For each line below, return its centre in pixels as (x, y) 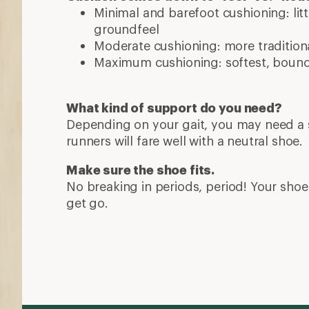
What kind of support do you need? (174, 108)
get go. (87, 203)
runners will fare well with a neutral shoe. (185, 141)
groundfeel (127, 29)
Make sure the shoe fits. (141, 170)
